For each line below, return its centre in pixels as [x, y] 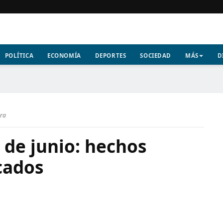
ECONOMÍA [64, 56]
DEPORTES [111, 56]
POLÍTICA [19, 56]
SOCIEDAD [156, 56]
